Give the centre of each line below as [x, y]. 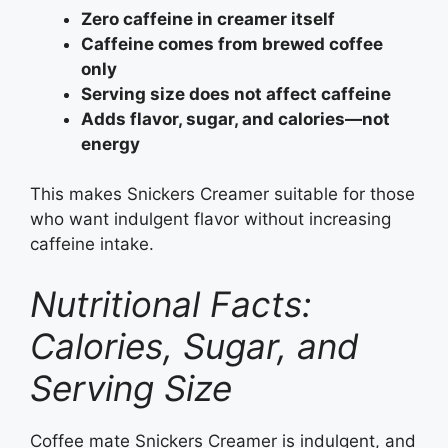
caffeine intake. [92, 244]
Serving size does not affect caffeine [236, 93]
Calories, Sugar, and [194, 345]
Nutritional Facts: [171, 303]
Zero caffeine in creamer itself [208, 18]
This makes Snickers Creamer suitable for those [222, 194]
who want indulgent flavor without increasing [210, 219]
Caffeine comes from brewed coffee [232, 43]
